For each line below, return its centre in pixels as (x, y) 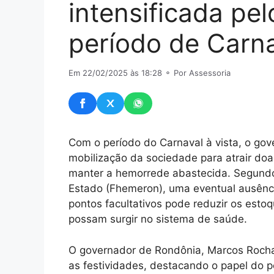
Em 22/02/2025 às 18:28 (115, 73)
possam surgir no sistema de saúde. (158, 219)
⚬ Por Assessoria (196, 73)
